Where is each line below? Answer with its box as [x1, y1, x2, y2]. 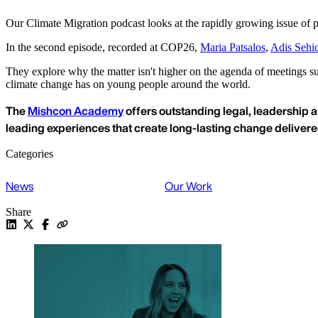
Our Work [165, 177, 212, 195]
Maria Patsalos [200, 41, 265, 54]
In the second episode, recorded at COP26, [6, 41, 200, 54]
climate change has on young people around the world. [6, 78, 251, 91]
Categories [6, 148, 53, 160]
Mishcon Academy [28, 102, 124, 120]
